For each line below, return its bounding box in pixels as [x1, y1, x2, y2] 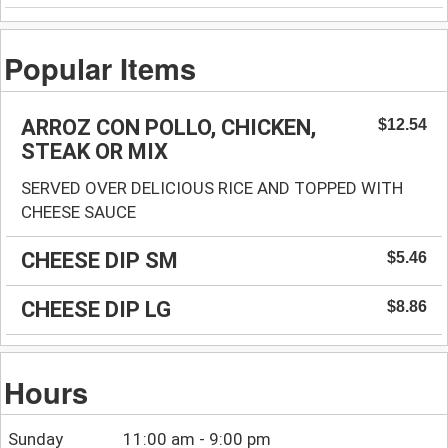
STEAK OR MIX [21, 138, 168, 164]
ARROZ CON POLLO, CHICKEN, [21, 114, 316, 140]
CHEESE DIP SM [21, 247, 178, 273]
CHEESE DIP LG [21, 296, 171, 322]
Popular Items [4, 46, 197, 89]
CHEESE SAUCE [21, 201, 136, 222]
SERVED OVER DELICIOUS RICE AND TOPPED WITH [21, 177, 403, 198]
